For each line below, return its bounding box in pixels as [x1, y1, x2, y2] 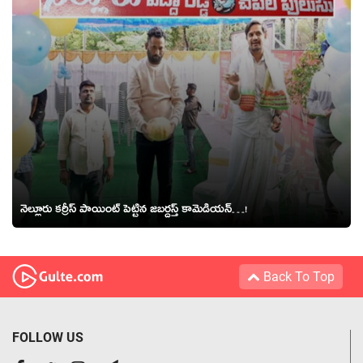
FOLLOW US [12, 329, 83, 345]
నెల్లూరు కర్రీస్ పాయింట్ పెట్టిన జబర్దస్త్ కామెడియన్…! [20, 200, 247, 222]
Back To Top [260, 268, 335, 284]
